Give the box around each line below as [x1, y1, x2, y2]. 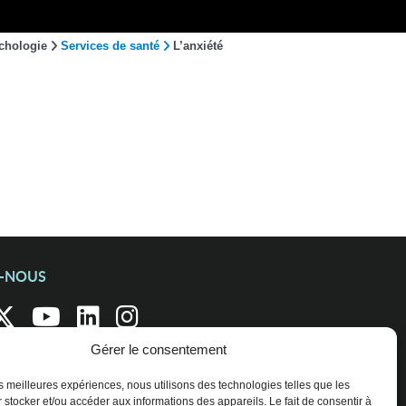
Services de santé [61, 39, 159, 53]
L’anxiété [173, 39, 223, 53]
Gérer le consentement [90, 342, 227, 357]
